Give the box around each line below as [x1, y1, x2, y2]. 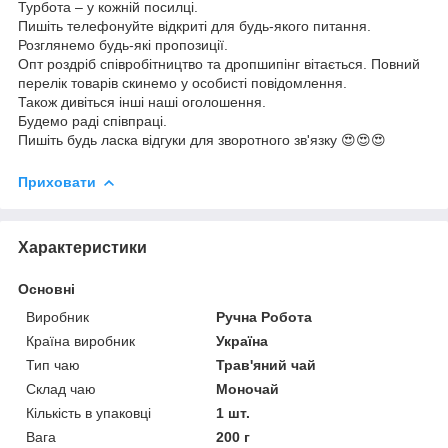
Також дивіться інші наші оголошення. [18, 93, 270, 110]
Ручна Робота [216, 308, 313, 325]
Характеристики [18, 238, 147, 256]
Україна [216, 332, 269, 349]
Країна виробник [26, 332, 135, 349]
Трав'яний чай [216, 356, 317, 373]
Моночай [216, 380, 280, 397]
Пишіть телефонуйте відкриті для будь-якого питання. [18, 17, 375, 34]
